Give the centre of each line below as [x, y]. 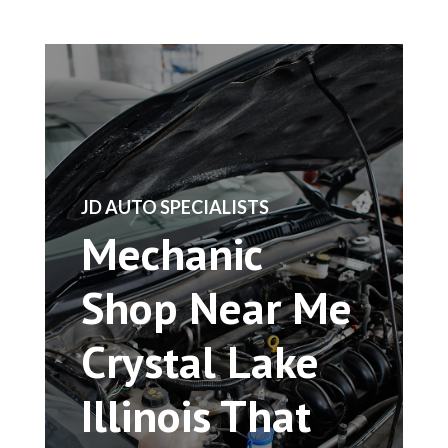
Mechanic [171, 252]
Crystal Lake [199, 360]
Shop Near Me [216, 306]
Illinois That [195, 414]
